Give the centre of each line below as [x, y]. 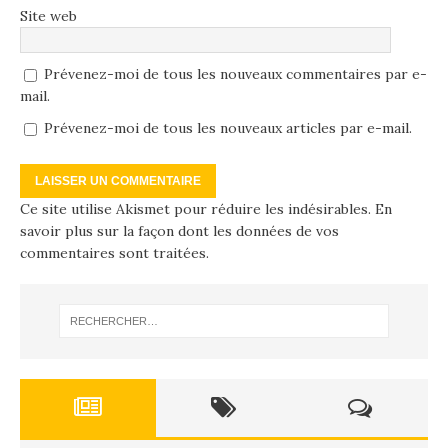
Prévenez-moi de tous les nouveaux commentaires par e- [235, 73]
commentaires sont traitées [113, 252]
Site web [48, 15]
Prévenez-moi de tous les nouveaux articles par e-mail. [228, 127]
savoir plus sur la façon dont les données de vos [179, 230]
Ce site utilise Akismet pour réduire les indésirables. [197, 208]
